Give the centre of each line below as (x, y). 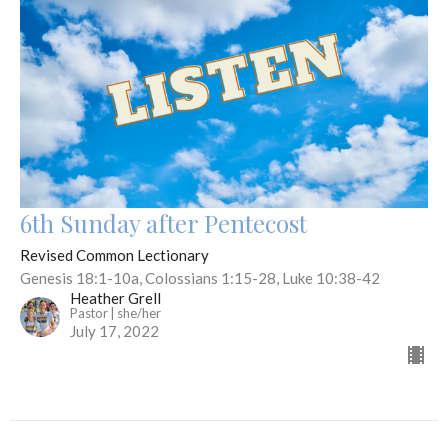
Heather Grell (115, 298)
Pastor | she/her (115, 313)
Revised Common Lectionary (114, 255)
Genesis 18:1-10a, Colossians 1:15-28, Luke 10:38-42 (200, 278)
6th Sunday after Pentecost (163, 223)
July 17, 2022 (114, 331)
